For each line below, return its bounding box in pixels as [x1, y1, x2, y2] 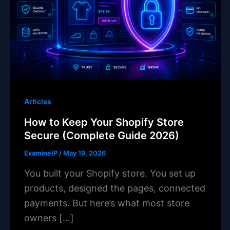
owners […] [24, 212, 74, 223]
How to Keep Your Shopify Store [24, 116, 184, 129]
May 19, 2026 [63, 149, 106, 158]
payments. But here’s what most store [24, 197, 189, 208]
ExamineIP [24, 149, 59, 158]
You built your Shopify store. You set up [24, 167, 196, 179]
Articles [24, 97, 51, 106]
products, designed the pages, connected [24, 182, 205, 194]
